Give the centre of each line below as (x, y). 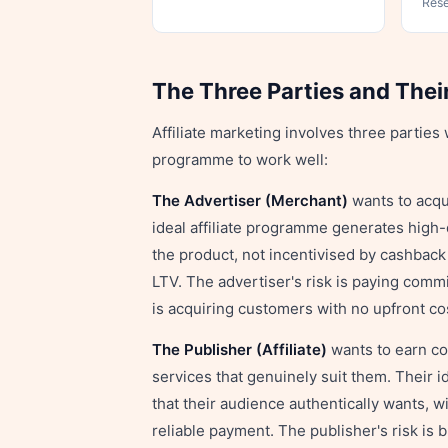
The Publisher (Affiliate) (239, 349)
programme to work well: (240, 159)
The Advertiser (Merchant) (250, 200)
